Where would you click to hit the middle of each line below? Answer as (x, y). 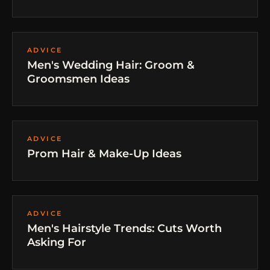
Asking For (57, 242)
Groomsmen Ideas (78, 79)
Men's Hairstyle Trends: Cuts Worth (124, 228)
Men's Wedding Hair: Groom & (111, 65)
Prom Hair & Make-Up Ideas (104, 154)
